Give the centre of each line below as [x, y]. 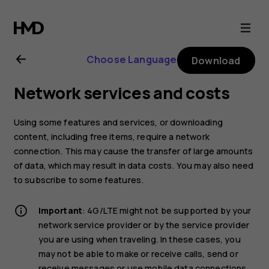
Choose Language [131, 59]
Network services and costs [122, 93]
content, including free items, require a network [111, 136]
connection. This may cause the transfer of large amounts [133, 151]
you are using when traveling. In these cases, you [139, 239]
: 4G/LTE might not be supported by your [167, 210]
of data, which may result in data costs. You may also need [134, 165]
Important [60, 210]
